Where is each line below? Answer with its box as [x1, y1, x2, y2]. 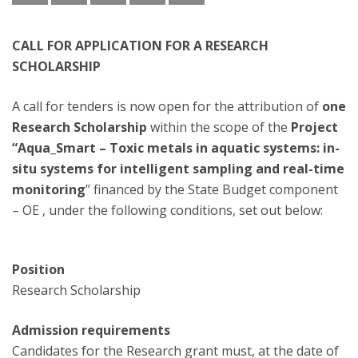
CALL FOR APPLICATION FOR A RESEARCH [12, 37, 268, 54]
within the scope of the [147, 118, 291, 136]
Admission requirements [12, 321, 170, 339]
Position [12, 261, 65, 278]
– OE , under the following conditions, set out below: [12, 201, 323, 219]
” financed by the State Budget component [86, 181, 338, 198]
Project [291, 118, 338, 136]
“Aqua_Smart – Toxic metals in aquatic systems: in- [12, 139, 340, 157]
